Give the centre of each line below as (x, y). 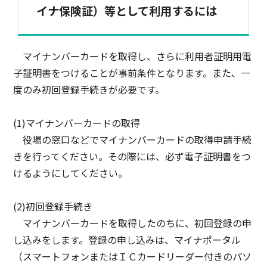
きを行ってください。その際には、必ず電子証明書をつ (132, 156)
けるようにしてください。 (71, 173)
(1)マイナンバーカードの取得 (77, 123)
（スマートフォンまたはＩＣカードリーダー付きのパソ (133, 257)
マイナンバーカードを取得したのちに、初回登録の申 (133, 223)
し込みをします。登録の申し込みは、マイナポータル (127, 240)
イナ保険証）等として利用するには (127, 11)
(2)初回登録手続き (53, 207)
